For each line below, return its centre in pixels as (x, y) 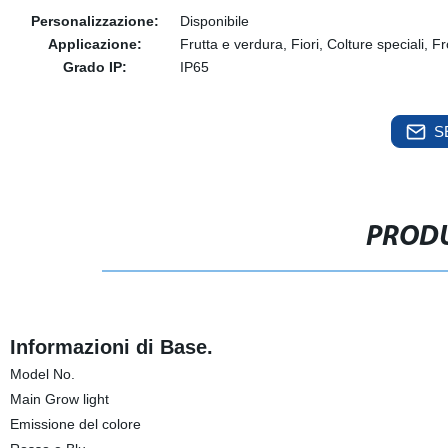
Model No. (42, 374)
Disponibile (214, 21)
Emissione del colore (75, 424)
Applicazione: (94, 44)
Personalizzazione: (94, 21)
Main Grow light (59, 399)
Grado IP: (94, 67)
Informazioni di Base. (111, 347)
